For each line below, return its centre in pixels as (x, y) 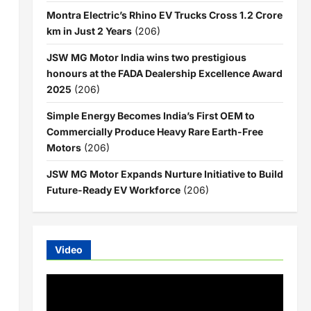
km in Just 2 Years (89, 31)
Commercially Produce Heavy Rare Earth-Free (154, 131)
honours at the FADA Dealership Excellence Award (164, 73)
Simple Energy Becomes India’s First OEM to (150, 115)
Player (60, 297)
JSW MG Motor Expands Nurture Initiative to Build (165, 174)
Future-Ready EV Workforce (113, 190)
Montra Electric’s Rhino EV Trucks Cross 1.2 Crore (164, 15)
